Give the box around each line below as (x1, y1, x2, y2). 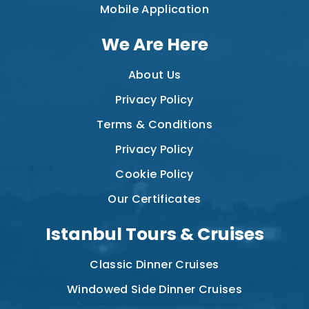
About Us (128, 66, 181, 83)
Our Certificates (108, 190, 201, 207)
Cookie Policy (115, 166, 194, 182)
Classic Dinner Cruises (90, 256, 219, 272)
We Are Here (101, 32, 208, 57)
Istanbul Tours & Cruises (45, 221, 264, 246)
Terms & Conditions (97, 116, 212, 132)
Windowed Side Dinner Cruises (67, 281, 242, 297)
